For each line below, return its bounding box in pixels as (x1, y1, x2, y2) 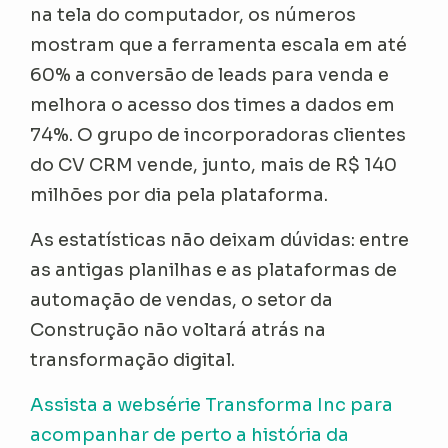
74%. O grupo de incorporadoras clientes (30, 123, 407, 146)
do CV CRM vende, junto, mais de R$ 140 (30, 153, 398, 176)
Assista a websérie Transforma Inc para (30, 393, 394, 416)
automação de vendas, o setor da (30, 288, 334, 311)
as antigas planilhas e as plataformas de (30, 258, 398, 281)
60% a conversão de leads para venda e (30, 63, 390, 86)
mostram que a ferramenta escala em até (30, 33, 408, 56)
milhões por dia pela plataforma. (30, 183, 337, 206)
